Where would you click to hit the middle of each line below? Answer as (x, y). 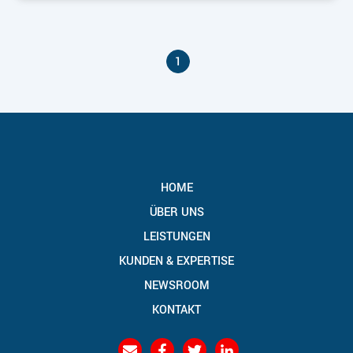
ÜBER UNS (176, 213)
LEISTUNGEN (176, 237)
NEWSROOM (176, 286)
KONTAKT (176, 310)
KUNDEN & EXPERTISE (176, 262)
